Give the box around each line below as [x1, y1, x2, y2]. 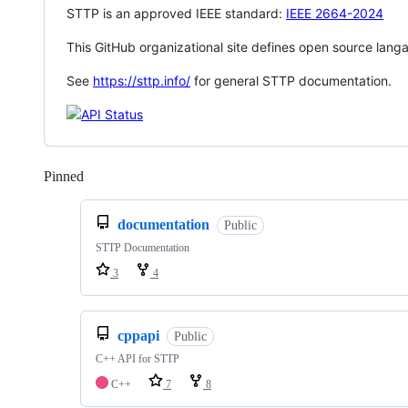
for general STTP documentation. [190, 73, 392, 88]
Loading [84, 168, 132, 184]
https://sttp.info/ [93, 73, 190, 88]
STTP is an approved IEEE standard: [66, 5, 286, 21]
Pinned [44, 168, 84, 184]
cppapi [117, 328, 159, 343]
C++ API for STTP [96, 352, 179, 365]
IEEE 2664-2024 [286, 5, 383, 21]
